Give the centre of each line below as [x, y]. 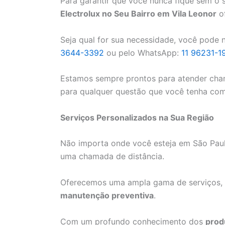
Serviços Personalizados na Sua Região [137, 117]
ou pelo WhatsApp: [143, 52]
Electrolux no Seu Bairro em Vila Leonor [138, 14]
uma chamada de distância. [112, 156]
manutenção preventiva [107, 196]
